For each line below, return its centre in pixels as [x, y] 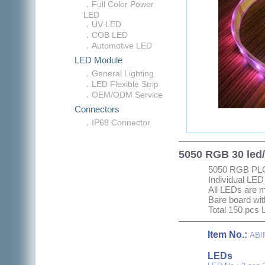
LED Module [98, 60]
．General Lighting [119, 73]
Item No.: [229, 235]
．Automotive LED [118, 46]
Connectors [97, 109]
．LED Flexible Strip [121, 84]
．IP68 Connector [117, 122]
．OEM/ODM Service [123, 95]
